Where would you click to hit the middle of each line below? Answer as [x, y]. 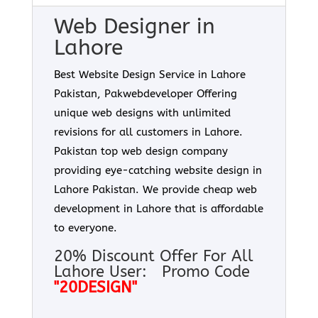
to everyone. [85, 228]
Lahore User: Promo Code [152, 272]
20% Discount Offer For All [153, 256]
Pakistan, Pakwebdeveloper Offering [145, 94]
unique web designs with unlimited [142, 113]
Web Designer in [134, 26]
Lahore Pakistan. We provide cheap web [155, 190]
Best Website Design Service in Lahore [149, 75]
